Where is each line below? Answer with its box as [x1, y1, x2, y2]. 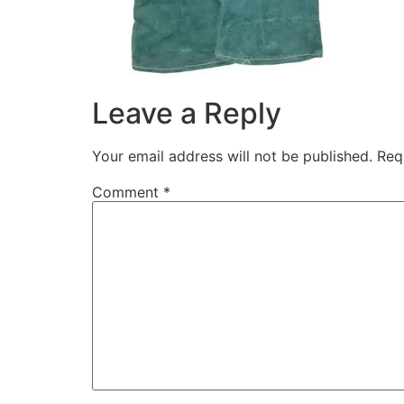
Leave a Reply [92, 95, 281, 131]
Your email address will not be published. [92, 146, 372, 165]
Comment [92, 182, 163, 201]
